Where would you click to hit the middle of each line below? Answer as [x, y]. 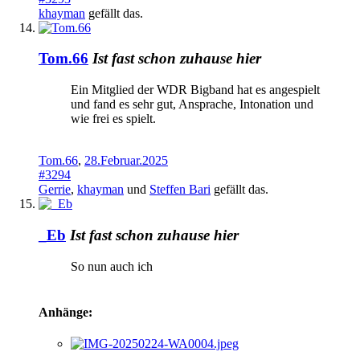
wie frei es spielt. [113, 119]
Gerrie [55, 190]
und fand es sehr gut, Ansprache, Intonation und [192, 104]
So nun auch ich [112, 266]
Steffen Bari [180, 190]
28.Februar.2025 [126, 161]
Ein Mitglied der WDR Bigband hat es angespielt [195, 90]
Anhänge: [65, 312]
